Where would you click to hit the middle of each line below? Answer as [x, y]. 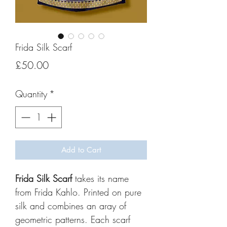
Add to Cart [81, 149]
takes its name [100, 178]
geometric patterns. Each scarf [73, 219]
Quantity [31, 93]
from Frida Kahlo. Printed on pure [78, 192]
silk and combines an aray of [71, 205]
